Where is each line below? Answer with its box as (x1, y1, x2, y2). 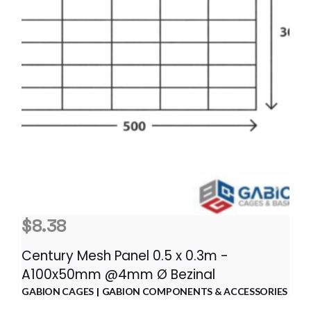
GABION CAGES (22, 285, 94, 297)
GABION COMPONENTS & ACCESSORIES (101, 285, 288, 297)
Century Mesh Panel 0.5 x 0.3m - (22, 246, 229, 265)
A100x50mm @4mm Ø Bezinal (22, 264, 216, 284)
